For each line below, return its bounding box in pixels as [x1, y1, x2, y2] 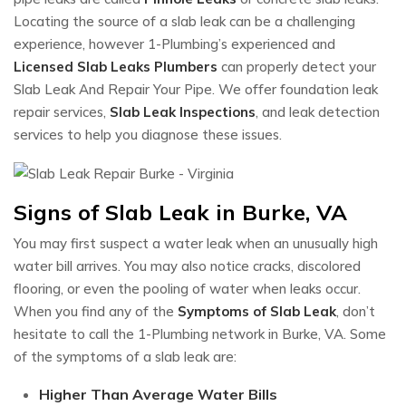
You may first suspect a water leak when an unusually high [14, 234, 378, 252]
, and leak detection [256, 103, 380, 121]
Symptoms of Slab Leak [178, 302, 336, 320]
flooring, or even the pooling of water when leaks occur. [14, 279, 361, 297]
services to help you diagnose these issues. [14, 126, 282, 143]
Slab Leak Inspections [110, 103, 256, 121]
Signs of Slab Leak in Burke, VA [14, 198, 347, 226]
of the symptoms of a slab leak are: [14, 347, 237, 365]
